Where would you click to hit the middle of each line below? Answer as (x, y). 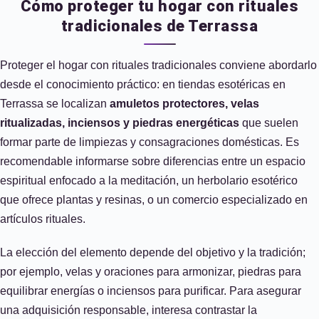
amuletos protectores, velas (184, 104)
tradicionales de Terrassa (159, 26)
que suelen (269, 123)
